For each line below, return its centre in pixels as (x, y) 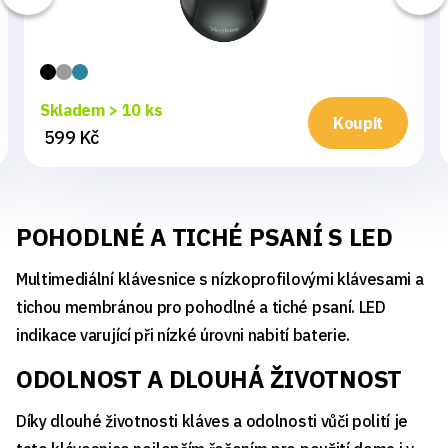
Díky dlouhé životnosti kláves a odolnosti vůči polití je (212, 420)
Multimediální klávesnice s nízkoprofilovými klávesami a (220, 278)
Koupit (358, 123)
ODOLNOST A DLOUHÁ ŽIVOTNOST (209, 378)
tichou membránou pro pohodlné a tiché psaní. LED (201, 306)
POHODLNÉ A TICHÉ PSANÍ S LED (204, 236)
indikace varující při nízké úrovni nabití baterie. (183, 334)
